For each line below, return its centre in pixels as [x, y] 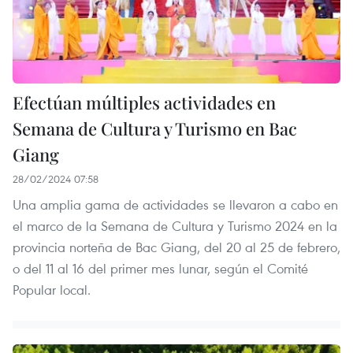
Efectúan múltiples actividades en [144, 103]
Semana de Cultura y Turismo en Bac [155, 129]
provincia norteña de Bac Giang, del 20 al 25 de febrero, [176, 247]
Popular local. [52, 290]
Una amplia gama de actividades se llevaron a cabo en [175, 205]
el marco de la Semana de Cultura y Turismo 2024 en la [175, 226]
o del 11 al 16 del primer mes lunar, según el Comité [160, 269]
